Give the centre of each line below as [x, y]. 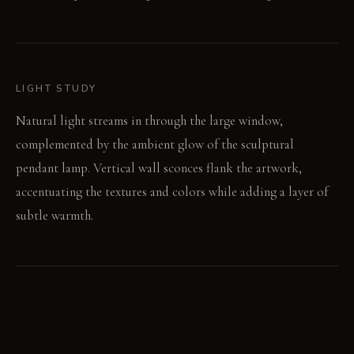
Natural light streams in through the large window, [149, 120]
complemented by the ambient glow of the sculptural [155, 144]
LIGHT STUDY [56, 88]
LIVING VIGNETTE [69, 311]
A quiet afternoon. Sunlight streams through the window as [171, 343]
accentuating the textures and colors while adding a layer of [172, 191]
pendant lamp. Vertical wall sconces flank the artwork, [159, 168]
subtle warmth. [55, 215]
